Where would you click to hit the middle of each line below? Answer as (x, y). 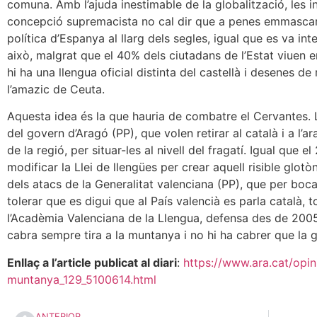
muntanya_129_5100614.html (82, 279)
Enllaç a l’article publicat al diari (92, 262)
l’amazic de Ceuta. (56, 89)
